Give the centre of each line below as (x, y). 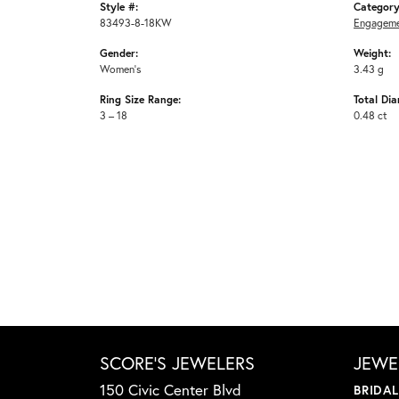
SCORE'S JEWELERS (177, 363)
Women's (121, 69)
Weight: (372, 53)
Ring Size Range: (140, 99)
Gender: (119, 53)
